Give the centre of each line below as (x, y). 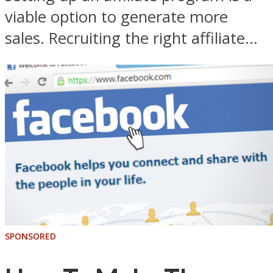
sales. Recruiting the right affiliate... (131, 38)
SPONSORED (30, 236)
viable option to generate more (116, 17)
